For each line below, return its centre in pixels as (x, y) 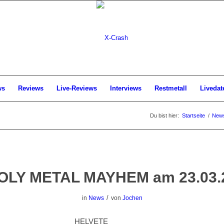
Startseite (193, 115)
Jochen (132, 198)
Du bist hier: (164, 115)
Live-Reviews (77, 88)
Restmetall (171, 88)
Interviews (126, 88)
